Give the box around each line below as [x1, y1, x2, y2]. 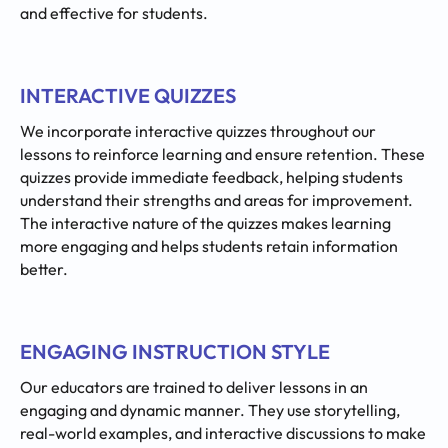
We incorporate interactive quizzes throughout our [20, 121, 376, 142]
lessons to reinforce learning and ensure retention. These [20, 144, 425, 165]
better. [20, 259, 68, 280]
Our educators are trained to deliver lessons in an [20, 377, 368, 398]
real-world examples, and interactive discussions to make [20, 423, 426, 444]
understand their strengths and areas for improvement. [20, 190, 413, 211]
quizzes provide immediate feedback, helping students [20, 167, 403, 188]
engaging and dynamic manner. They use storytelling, [20, 400, 400, 421]
